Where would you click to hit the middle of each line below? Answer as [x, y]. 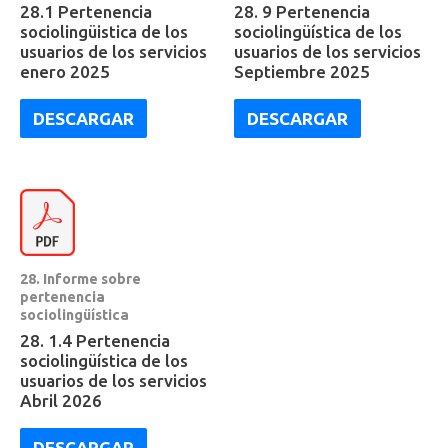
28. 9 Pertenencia [302, 12]
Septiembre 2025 [302, 72]
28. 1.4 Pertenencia [95, 341]
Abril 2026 [61, 401]
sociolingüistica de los [104, 32]
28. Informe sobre [80, 278]
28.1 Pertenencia [86, 12]
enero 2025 [65, 72]
